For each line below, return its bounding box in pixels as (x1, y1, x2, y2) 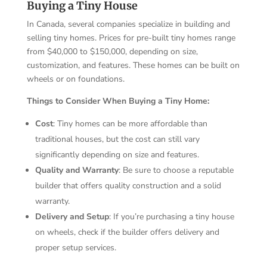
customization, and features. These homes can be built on (26, 59, 240, 71)
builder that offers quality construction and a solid (35, 179, 221, 191)
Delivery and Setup (35, 210, 109, 222)
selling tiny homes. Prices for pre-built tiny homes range (26, 32, 235, 44)
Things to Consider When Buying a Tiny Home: (26, 95, 209, 107)
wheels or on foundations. (26, 73, 125, 85)
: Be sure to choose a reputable (118, 164, 234, 176)
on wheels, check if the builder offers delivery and (35, 226, 219, 238)
